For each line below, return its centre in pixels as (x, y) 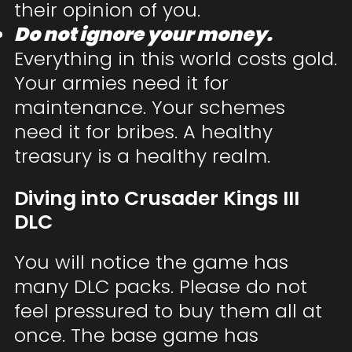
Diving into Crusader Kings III (156, 199)
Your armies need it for (121, 83)
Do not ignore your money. (143, 35)
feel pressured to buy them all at (168, 311)
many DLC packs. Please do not (160, 287)
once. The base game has (136, 335)
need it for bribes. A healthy (143, 132)
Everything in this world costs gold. (175, 59)
